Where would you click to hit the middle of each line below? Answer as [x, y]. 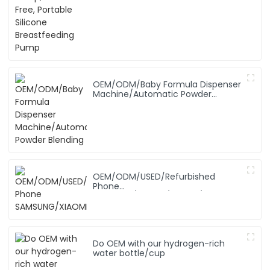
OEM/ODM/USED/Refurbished [154, 177]
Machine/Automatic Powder [152, 94]
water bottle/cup [129, 253]
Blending [111, 104]
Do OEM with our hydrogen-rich [159, 244]
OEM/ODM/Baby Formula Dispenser [167, 85]
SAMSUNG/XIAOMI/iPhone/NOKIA [160, 196]
